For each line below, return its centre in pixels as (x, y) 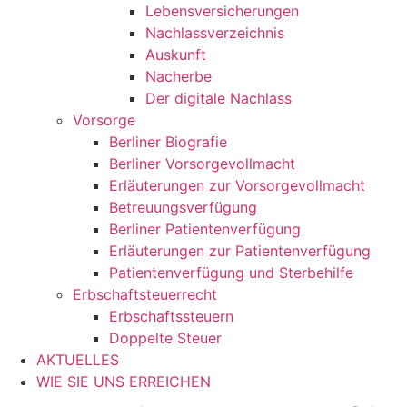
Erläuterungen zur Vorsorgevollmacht (237, 185)
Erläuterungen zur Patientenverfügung (240, 251)
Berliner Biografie (168, 142)
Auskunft (176, 55)
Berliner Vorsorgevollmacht (202, 164)
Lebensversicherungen (222, 11)
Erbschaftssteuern (171, 316)
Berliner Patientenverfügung (205, 229)
